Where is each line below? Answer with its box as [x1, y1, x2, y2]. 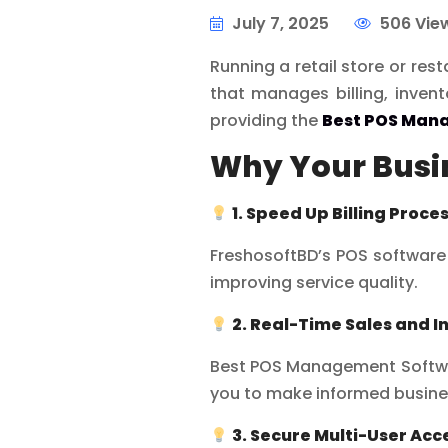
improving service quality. [209, 271, 418, 294]
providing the [209, 109, 322, 132]
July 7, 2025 [231, 12, 329, 35]
